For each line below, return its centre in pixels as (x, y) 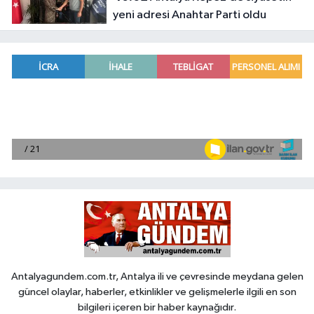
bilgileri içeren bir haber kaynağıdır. (157, 307)
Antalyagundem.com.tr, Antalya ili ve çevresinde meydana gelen (157, 276)
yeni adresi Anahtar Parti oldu (189, 15)
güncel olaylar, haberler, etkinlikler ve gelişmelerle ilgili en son (157, 292)
